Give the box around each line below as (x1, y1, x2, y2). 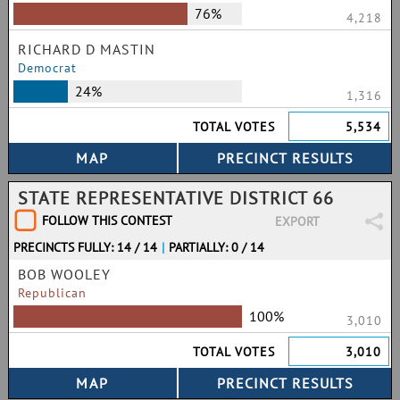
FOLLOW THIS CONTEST (42, 212, 172, 229)
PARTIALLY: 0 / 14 (169, 239, 265, 255)
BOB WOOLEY (18, 265, 111, 283)
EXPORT (274, 213, 320, 229)
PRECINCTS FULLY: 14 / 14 (13, 239, 157, 255)
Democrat (18, 60, 77, 76)
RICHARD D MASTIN (18, 40, 155, 58)
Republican (18, 285, 87, 301)
